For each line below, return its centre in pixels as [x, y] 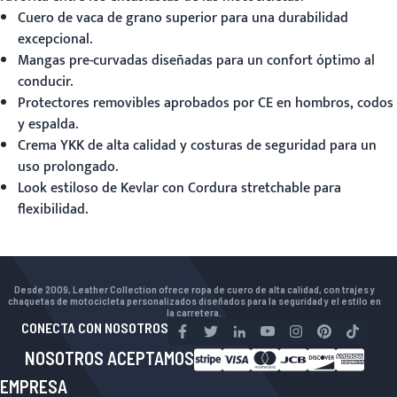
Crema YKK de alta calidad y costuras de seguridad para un [197, 146]
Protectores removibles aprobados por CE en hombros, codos [206, 103]
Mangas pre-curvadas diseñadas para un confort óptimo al [196, 61]
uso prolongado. [68, 167]
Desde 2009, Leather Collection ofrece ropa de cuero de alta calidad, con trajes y [194, 289]
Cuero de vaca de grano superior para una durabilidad [183, 18]
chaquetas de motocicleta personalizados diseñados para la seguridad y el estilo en [194, 300]
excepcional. [55, 39]
